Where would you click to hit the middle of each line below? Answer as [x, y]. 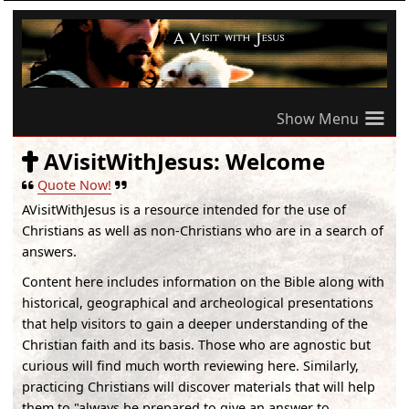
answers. [50, 251]
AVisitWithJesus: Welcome [182, 161]
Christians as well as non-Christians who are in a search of [203, 230]
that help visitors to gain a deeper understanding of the [195, 323]
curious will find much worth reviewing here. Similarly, [191, 365]
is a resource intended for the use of [231, 209]
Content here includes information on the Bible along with [204, 281]
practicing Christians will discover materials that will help [199, 386]
